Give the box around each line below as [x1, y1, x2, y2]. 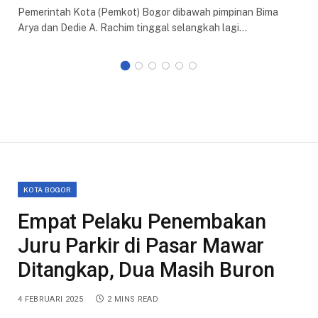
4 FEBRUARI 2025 [18, 294, 83, 304]
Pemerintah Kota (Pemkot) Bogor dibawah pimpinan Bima [18, 6, 278, 18]
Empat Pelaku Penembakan [18, 209, 266, 234]
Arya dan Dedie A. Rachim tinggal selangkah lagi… [18, 21, 247, 33]
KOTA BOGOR [23, 185, 71, 194]
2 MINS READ [107, 294, 158, 304]
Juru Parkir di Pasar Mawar [18, 233, 265, 258]
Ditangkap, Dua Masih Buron [18, 257, 275, 282]
